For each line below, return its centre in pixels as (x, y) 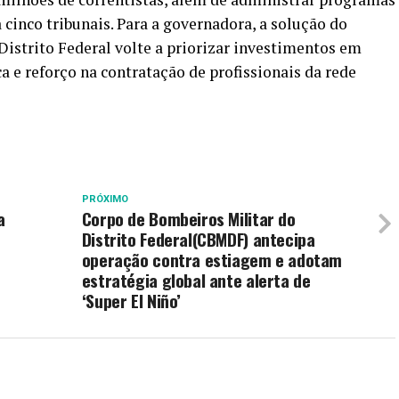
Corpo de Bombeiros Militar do (188, 219)
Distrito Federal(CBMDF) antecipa (198, 239)
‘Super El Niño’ (131, 301)
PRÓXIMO (105, 199)
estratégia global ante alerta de (196, 280)
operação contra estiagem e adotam (212, 260)
